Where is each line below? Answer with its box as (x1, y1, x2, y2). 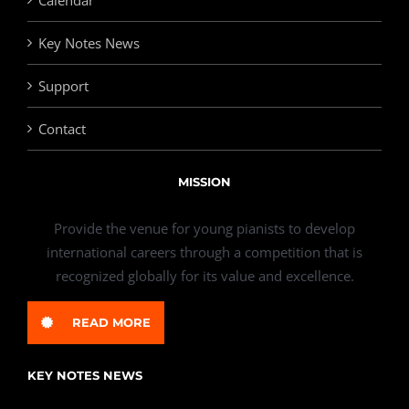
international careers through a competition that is (47, 243, 362, 261)
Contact (38, 120, 86, 138)
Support (38, 77, 89, 95)
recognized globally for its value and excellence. (55, 267, 354, 285)
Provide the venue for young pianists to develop (54, 219, 355, 237)
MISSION (178, 174, 231, 189)
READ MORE (72, 315, 151, 330)
